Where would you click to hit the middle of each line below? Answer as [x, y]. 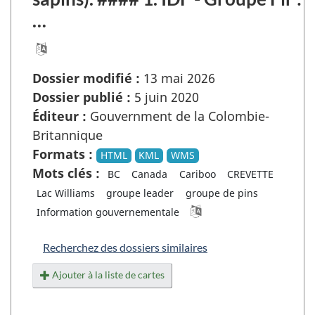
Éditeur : [59, 116]
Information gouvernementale [108, 212]
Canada [150, 174]
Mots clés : [66, 173]
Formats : [63, 154]
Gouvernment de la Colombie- [178, 116]
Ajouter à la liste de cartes [108, 275]
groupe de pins [221, 193]
